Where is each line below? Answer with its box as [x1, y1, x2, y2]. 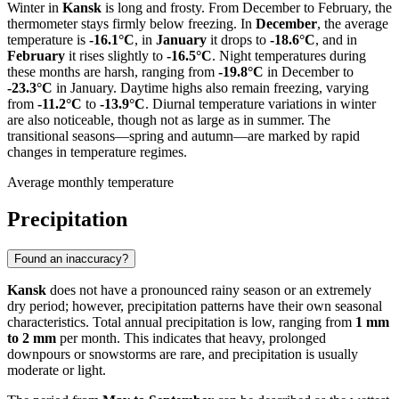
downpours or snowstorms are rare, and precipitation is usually [7, 346, 358, 362]
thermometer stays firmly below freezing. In [7, 15, 256, 31]
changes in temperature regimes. [7, 143, 187, 159]
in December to [264, 63, 354, 79]
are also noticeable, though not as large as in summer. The [7, 111, 330, 127]
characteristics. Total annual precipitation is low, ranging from [7, 314, 355, 330]
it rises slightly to [65, 47, 167, 63]
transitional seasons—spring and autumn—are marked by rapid [7, 127, 360, 143]
